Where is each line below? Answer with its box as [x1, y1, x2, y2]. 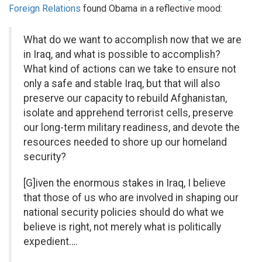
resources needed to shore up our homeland [23, 136, 227, 148]
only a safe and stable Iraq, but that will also [23, 78, 220, 89]
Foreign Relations [9, 3, 81, 14]
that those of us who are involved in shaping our [23, 192, 239, 204]
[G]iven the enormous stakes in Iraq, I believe [23, 177, 226, 189]
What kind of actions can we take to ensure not [23, 63, 236, 75]
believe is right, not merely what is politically [23, 221, 221, 233]
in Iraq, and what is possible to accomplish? [23, 49, 220, 60]
